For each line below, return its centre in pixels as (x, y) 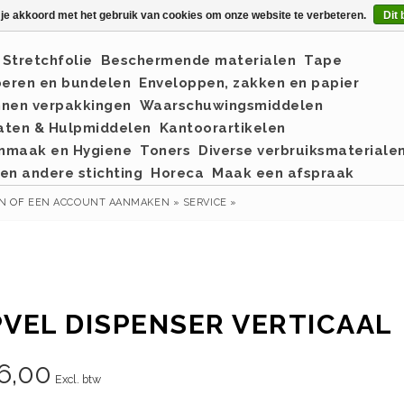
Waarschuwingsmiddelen (231, 106)
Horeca (177, 173)
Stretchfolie (47, 60)
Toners (165, 151)
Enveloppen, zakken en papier (249, 83)
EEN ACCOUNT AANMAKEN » (104, 202)
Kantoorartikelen (222, 128)
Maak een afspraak (283, 173)
